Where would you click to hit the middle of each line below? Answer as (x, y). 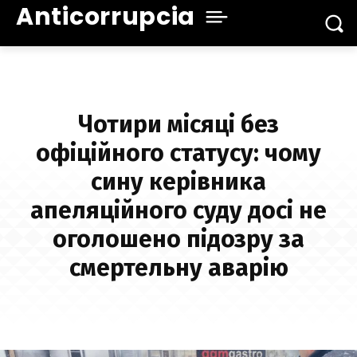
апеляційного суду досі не (178, 211)
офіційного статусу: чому (178, 153)
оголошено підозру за (178, 239)
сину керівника (178, 182)
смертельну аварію (178, 268)
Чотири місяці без (178, 125)
